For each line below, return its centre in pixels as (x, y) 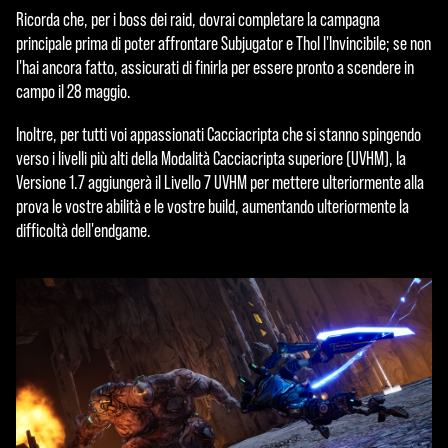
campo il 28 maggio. (73, 91)
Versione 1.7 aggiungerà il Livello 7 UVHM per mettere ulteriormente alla (220, 183)
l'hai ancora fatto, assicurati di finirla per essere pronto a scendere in (215, 67)
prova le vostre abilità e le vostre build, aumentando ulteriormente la (212, 207)
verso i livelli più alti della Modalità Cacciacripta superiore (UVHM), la (211, 159)
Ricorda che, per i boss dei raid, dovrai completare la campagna (198, 19)
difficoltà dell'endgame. (83, 231)
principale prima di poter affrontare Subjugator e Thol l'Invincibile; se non (223, 43)
